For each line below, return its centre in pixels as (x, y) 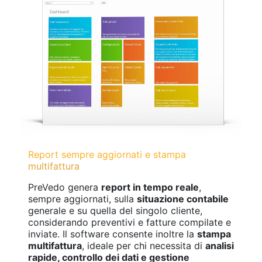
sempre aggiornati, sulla (82, 199)
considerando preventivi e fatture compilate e (130, 222)
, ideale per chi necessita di (144, 245)
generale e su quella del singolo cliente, (115, 210)
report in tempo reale (150, 187)
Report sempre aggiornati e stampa (107, 154)
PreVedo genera (65, 187)
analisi (220, 245)
